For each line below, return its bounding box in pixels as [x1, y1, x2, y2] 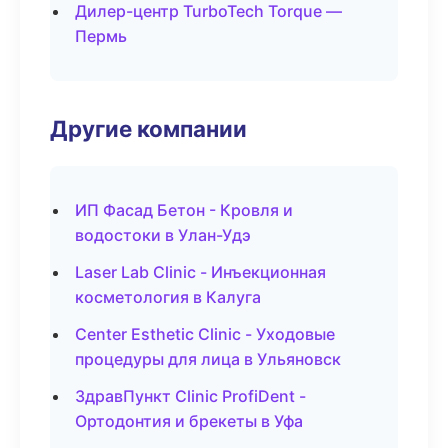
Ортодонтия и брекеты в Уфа [75, 411, 303, 431]
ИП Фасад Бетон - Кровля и [75, 200, 293, 220]
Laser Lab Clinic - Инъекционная [75, 262, 326, 282]
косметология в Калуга [75, 287, 261, 307]
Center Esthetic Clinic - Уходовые [75, 324, 335, 344]
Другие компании [50, 115, 247, 142]
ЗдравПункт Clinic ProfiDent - [75, 386, 306, 406]
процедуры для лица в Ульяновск [75, 349, 341, 369]
